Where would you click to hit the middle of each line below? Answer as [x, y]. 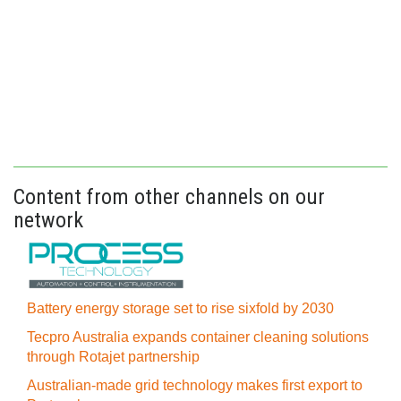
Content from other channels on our [169, 196]
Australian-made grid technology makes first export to [195, 385]
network [48, 220]
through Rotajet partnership [113, 356]
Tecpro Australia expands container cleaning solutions [198, 337]
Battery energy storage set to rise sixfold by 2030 [180, 308]
